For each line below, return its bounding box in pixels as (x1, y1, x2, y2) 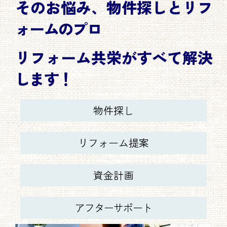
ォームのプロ (15, 17, 101, 40)
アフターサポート (75, 200, 152, 215)
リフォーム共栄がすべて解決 (15, 46, 212, 68)
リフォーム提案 (78, 135, 149, 150)
